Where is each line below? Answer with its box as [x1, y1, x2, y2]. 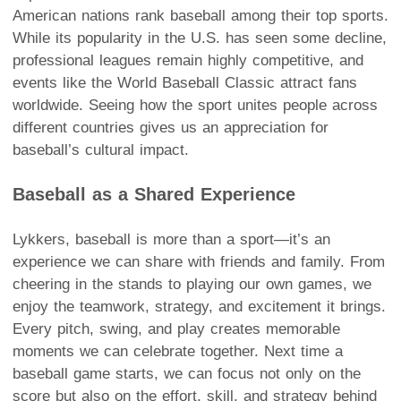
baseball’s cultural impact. [13, 141, 189, 158]
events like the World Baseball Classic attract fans [13, 73, 357, 91]
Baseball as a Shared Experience [13, 183, 295, 204]
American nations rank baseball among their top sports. [13, 6, 388, 24]
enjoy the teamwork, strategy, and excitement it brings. [13, 297, 386, 315]
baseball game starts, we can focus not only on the [13, 364, 361, 382]
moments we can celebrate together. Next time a [13, 342, 343, 360]
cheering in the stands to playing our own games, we [13, 275, 371, 293]
